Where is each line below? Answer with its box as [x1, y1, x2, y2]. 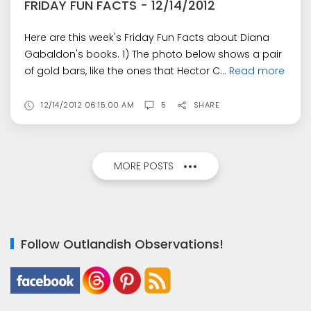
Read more [229, 64, 285, 78]
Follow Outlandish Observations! [21, 235, 224, 253]
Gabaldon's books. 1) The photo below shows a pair [24, 47, 282, 62]
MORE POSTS [114, 159, 174, 173]
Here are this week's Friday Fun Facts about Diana [24, 31, 269, 45]
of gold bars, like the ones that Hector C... [24, 64, 229, 78]
